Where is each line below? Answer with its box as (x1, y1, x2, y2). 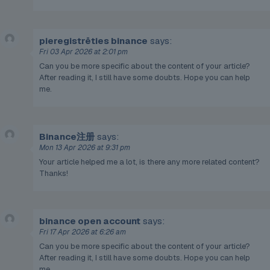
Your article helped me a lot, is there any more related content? (39, 157, 260, 168)
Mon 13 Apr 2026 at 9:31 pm (39, 143, 130, 153)
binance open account (39, 215, 140, 227)
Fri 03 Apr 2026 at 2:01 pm (39, 47, 128, 57)
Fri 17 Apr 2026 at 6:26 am (39, 227, 126, 237)
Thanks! (39, 168, 68, 179)
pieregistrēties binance (39, 35, 148, 47)
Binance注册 (39, 131, 95, 143)
